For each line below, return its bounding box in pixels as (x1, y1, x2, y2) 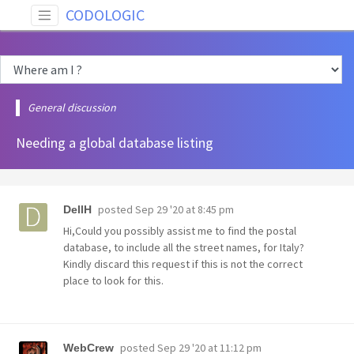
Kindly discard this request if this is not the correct (63, 257, 303, 271)
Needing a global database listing (16, 134, 213, 152)
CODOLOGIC (66, 5, 145, 24)
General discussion (28, 100, 116, 115)
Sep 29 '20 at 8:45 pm (135, 202, 234, 217)
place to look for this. (63, 273, 164, 288)
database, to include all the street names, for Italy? (63, 240, 304, 254)
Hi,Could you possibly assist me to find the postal (63, 224, 296, 238)
